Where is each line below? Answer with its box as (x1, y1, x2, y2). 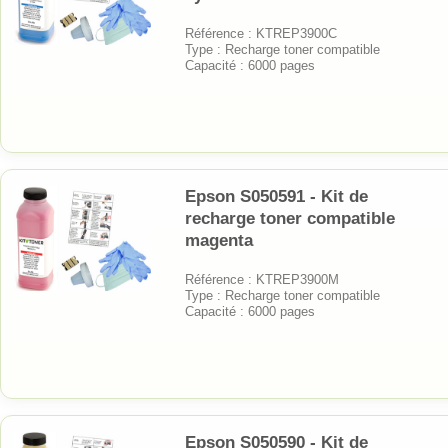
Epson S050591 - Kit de (185, 186, 368, 206)
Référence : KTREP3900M (185, 271, 339, 287)
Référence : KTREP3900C (185, 25, 337, 41)
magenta (185, 230, 253, 250)
